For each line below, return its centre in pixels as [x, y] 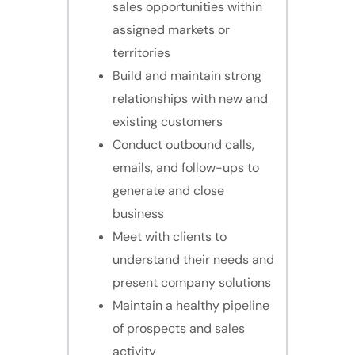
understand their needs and [193, 260]
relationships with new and [190, 99]
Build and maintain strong [187, 76]
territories [141, 53]
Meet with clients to [170, 237]
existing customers [168, 122]
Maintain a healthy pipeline [191, 306]
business [138, 214]
